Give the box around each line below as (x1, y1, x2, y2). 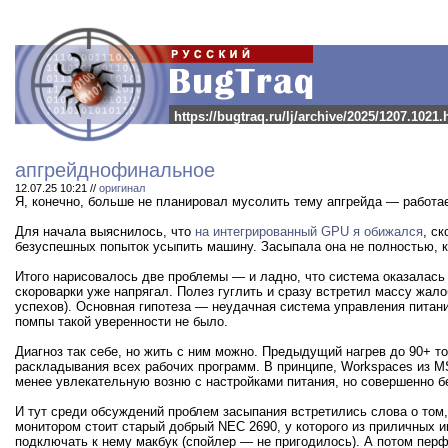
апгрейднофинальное (15, 159, 215, 181)
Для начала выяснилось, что (15, 224, 195, 239)
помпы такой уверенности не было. (15, 314, 228, 329)
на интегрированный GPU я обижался (195, 224, 423, 239)
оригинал (99, 182, 145, 194)
